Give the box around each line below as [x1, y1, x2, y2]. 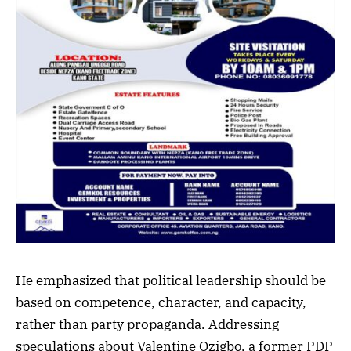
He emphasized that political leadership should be [16, 272, 326, 290]
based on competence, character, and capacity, [16, 294, 306, 312]
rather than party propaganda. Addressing [16, 316, 279, 334]
